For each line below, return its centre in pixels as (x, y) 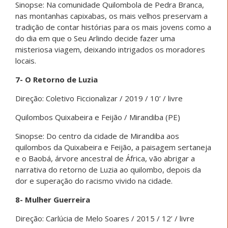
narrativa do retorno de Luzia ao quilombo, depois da (108, 169)
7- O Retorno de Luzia (56, 79)
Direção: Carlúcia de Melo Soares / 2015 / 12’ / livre (105, 218)
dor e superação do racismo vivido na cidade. (94, 180)
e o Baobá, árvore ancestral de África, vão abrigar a (105, 158)
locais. (26, 60)
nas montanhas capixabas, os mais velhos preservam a (111, 16)
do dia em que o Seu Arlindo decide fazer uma (95, 38)
